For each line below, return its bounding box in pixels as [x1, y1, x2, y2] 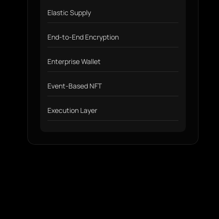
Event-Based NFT [47, 81, 102, 90]
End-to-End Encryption [47, 32, 119, 42]
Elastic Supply [47, 8, 91, 17]
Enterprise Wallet [47, 57, 101, 66]
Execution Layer [47, 106, 97, 115]
